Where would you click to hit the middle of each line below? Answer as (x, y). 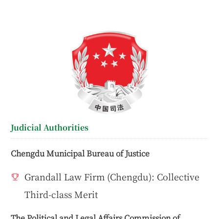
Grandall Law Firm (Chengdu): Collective (112, 176)
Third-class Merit (61, 194)
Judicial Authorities (50, 128)
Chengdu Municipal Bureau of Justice (80, 153)
